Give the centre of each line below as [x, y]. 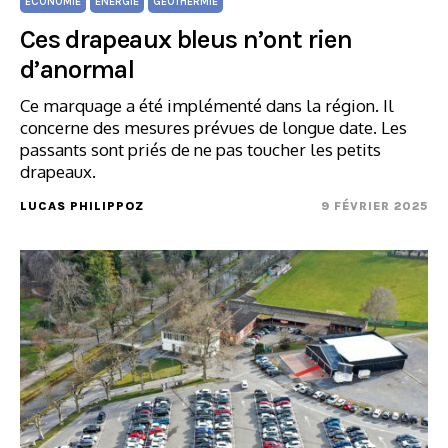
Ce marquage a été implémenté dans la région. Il [207, 105]
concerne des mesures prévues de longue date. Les [213, 127]
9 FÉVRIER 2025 [374, 206]
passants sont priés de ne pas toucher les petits [200, 149]
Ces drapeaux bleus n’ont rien [186, 39]
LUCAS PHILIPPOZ [82, 206]
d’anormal [77, 69]
